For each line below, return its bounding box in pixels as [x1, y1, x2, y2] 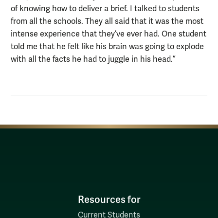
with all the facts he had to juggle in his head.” [11, 54, 176, 65]
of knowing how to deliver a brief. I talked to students [11, 4, 200, 14]
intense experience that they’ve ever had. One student [11, 29, 206, 39]
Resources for [77, 194, 141, 206]
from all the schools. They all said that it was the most [11, 17, 203, 27]
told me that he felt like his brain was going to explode [11, 42, 204, 52]
